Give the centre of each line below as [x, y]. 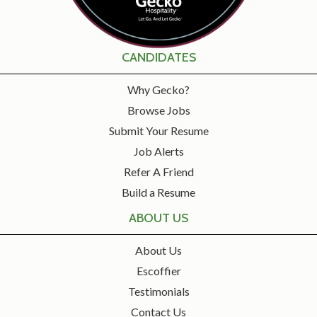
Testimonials [158, 292]
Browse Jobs [158, 110]
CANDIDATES [158, 58]
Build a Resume [158, 192]
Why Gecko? [158, 90]
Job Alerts [158, 151]
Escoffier [158, 271]
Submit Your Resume [158, 131]
